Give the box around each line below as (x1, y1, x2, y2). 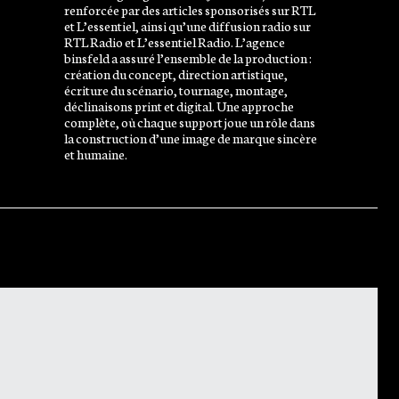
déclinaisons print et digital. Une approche (63, 95, 294, 115)
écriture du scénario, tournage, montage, (63, 79, 288, 99)
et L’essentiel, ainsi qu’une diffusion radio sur (63, 15, 311, 35)
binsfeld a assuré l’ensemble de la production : (63, 47, 312, 67)
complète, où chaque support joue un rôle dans (63, 111, 315, 131)
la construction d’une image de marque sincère (63, 127, 317, 147)
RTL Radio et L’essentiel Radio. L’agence (63, 31, 285, 51)
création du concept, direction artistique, (63, 63, 288, 83)
